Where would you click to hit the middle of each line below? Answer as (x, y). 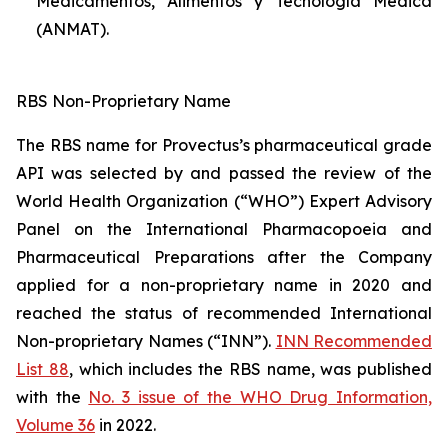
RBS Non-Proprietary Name (123, 101)
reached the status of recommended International (224, 313)
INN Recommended (353, 341)
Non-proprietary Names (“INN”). (146, 341)
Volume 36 (55, 425)
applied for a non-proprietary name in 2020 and (224, 285)
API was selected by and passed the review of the (224, 173)
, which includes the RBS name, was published (250, 369)
